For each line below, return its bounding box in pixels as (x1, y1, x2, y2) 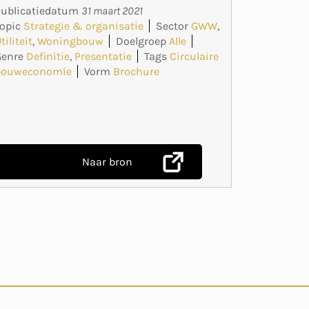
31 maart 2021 (81, 3, 143, 17)
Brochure (113, 64, 160, 78)
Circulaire (170, 49, 219, 63)
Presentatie (74, 49, 132, 63)
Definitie (26, 49, 70, 63)
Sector (156, 19, 189, 32)
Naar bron (82, 154, 132, 168)
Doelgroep (116, 34, 167, 48)
